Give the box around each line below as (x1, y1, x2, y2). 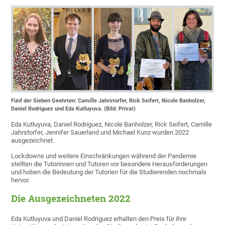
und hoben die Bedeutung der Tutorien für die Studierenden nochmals (11, 168, 207, 176)
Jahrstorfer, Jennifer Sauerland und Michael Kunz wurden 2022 (11, 129, 189, 137)
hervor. (11, 176, 30, 184)
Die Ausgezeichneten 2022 (11, 192, 131, 205)
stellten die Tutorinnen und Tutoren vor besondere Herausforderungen (11, 160, 208, 168)
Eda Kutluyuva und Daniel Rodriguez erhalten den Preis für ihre (11, 215, 187, 223)
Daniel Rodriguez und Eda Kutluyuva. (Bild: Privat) (11, 105, 136, 113)
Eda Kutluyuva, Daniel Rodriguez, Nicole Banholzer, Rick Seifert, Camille (11, 121, 212, 129)
